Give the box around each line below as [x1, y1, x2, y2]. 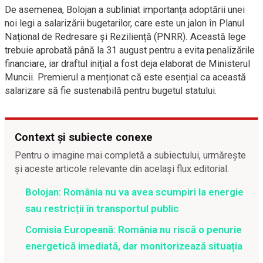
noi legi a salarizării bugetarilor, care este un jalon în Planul [5, 18, 244, 29]
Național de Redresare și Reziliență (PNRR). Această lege [5, 31, 246, 42]
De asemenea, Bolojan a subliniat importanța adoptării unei [5, 4, 245, 15]
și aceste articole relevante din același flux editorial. [15, 163, 230, 174]
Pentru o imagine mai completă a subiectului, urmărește [15, 150, 246, 161]
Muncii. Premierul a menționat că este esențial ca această [5, 72, 246, 83]
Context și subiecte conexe [15, 131, 153, 143]
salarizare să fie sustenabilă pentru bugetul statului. [5, 85, 217, 96]
